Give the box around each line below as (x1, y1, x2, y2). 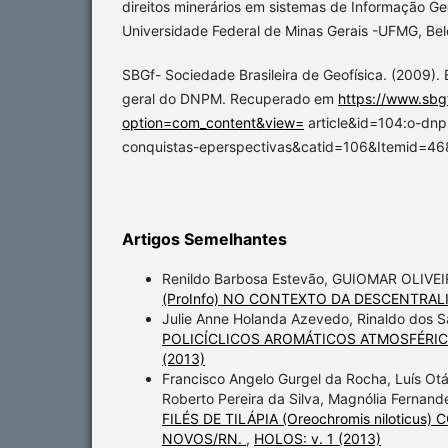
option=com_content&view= (122, 114, 304, 132)
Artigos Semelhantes (122, 229, 287, 250)
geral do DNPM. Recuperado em (122, 90, 338, 108)
